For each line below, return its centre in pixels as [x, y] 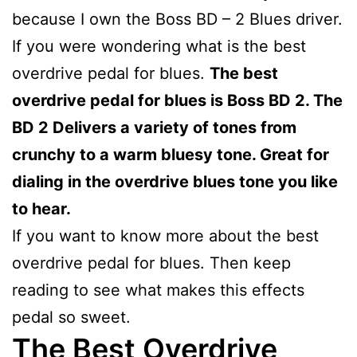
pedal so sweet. [71, 317]
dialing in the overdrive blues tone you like [175, 181]
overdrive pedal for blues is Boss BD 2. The [177, 100]
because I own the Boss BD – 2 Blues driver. [177, 19]
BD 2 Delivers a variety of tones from [154, 127]
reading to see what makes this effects [158, 290]
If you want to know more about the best [165, 235]
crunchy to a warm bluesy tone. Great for [171, 154]
